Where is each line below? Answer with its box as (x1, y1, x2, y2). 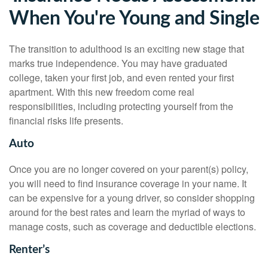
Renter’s (9, 243, 50, 255)
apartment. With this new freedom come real (9, 85, 194, 99)
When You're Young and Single (9, 9, 259, 28)
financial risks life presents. (9, 114, 123, 127)
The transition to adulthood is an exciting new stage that (9, 42, 244, 56)
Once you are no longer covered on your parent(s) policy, (9, 162, 248, 176)
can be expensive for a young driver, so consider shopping (9, 190, 255, 205)
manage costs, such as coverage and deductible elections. (9, 219, 256, 233)
